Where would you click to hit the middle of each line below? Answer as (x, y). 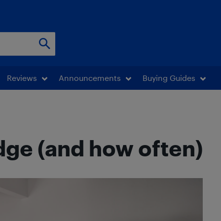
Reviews (22, 78)
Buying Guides (169, 78)
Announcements (90, 78)
